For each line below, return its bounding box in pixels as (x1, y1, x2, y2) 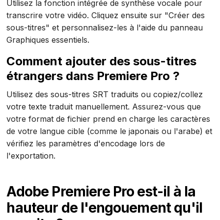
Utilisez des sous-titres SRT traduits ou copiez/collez (6, 89, 203, 99)
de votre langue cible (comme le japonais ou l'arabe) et (6, 126, 213, 136)
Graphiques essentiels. (6, 34, 90, 45)
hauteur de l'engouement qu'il (6, 199, 203, 216)
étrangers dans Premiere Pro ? (6, 68, 180, 83)
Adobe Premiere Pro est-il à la (6, 183, 196, 200)
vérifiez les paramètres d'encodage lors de (6, 138, 165, 148)
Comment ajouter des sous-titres (6, 54, 197, 68)
